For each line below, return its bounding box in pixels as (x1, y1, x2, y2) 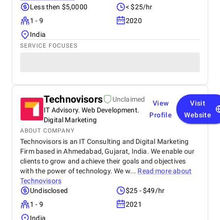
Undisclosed (30, 187, 68, 194)
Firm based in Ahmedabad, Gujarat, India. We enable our (20, 147, 195, 155)
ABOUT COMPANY (20, 127, 75, 134)
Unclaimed (112, 95, 145, 103)
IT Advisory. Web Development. (44, 106, 139, 114)
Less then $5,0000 (30, 3, 87, 11)
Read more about (137, 167, 192, 175)
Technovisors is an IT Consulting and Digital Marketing (20, 137, 189, 145)
